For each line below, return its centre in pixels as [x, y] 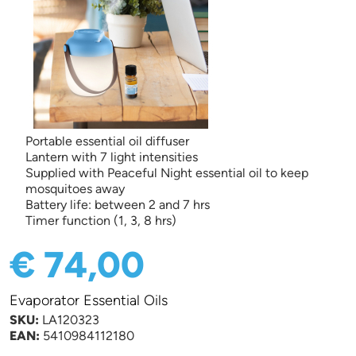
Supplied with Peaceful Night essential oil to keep [167, 172]
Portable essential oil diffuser [107, 141]
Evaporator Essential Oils [89, 300]
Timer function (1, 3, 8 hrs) [101, 220]
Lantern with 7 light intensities [112, 157]
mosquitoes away [75, 188]
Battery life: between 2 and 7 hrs [118, 204]
